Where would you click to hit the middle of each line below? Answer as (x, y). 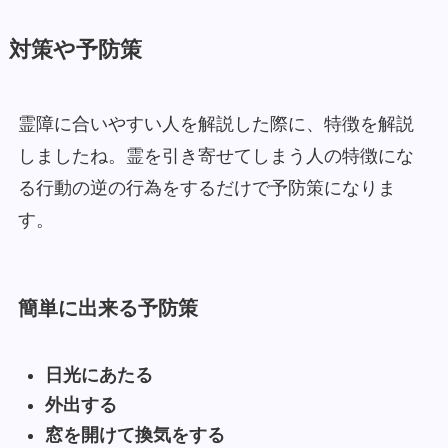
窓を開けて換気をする (134, 435)
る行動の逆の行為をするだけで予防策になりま (206, 188)
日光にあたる (107, 374)
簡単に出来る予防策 (107, 308)
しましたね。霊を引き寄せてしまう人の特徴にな (215, 156)
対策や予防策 (75, 50)
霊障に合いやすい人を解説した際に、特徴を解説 (215, 124)
